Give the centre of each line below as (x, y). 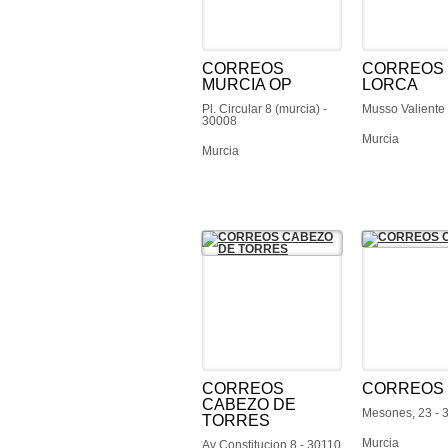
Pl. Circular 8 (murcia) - (264, 109)
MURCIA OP (247, 84)
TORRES (236, 420)
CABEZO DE (249, 404)
